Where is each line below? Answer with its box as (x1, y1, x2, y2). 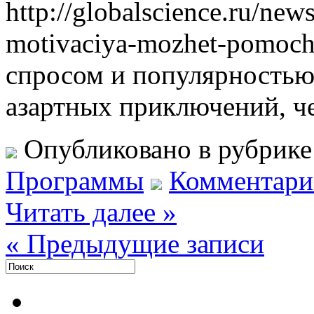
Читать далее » (6, 196, 177, 227)
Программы (6, 165, 144, 196)
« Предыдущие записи (6, 228, 264, 259)
